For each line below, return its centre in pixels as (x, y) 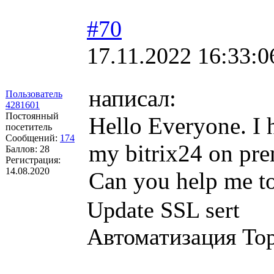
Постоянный (32, 116)
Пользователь (34, 94)
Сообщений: (33, 138)
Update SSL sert (163, 209)
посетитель (29, 127)
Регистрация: (33, 160)
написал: (132, 98)
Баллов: (23, 149)
